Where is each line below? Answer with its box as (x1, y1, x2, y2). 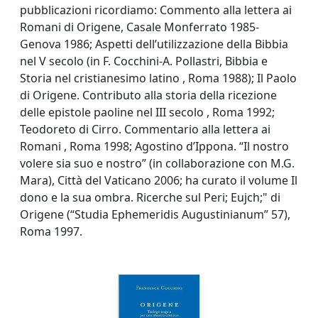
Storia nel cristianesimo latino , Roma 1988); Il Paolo (20, 70, 297, 86)
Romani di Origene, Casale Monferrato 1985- (20, 19, 259, 35)
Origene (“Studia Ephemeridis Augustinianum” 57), (20, 207, 290, 222)
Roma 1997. (20, 224, 82, 239)
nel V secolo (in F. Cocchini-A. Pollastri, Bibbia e (20, 53, 268, 69)
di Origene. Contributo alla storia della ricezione (20, 87, 277, 103)
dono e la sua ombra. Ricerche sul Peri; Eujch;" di (20, 190, 280, 205)
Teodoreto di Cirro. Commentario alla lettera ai (20, 121, 270, 137)
